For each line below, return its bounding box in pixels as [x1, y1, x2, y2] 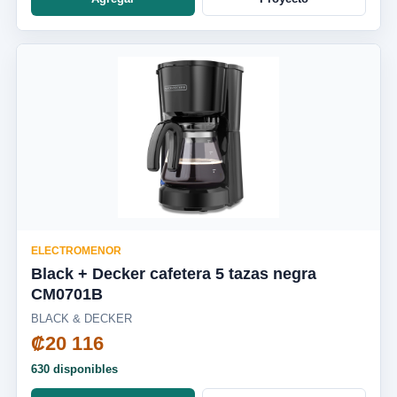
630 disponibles [31, 362, 118, 376]
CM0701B [31, 284, 103, 303]
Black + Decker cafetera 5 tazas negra [31, 264, 316, 283]
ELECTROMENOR [31, 244, 121, 257]
